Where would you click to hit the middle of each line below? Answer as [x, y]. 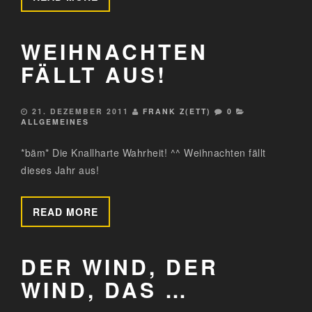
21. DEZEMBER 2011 [80, 111]
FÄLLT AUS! [94, 74]
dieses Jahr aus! [60, 170]
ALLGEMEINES [55, 121]
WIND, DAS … [105, 289]
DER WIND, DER [120, 266]
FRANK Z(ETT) [177, 111]
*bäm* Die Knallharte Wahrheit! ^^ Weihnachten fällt [143, 152]
